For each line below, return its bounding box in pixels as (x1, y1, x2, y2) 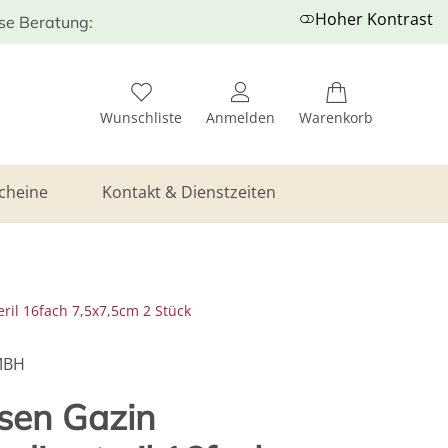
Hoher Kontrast (315, 8, 433, 30)
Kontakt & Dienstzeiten (101, 181, 276, 203)
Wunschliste (100, 107, 182, 127)
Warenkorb (299, 107, 373, 127)
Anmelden (206, 107, 275, 127)
